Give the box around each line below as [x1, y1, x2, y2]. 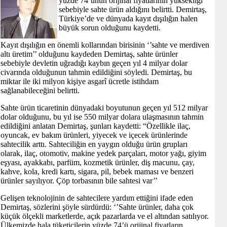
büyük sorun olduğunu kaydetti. [59, 23, 161, 32]
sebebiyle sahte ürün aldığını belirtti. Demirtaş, [59, 5, 207, 14]
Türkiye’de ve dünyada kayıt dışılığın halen [59, 14, 198, 23]
